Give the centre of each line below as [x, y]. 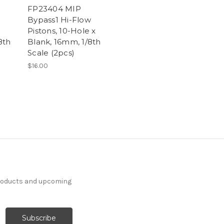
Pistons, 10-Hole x [62, 30]
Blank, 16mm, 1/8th [64, 41]
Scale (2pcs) [51, 52]
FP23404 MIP [54, 8]
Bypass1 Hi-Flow [59, 19]
